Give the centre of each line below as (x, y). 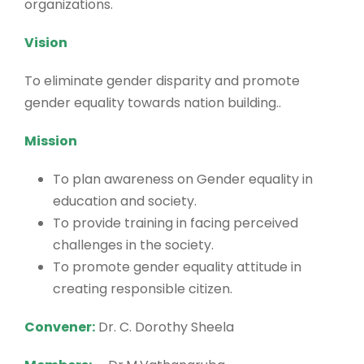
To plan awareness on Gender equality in (183, 179)
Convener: (60, 327)
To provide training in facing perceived (175, 223)
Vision (46, 43)
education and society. (125, 201)
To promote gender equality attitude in (177, 267)
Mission (51, 141)
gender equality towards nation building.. (153, 103)
